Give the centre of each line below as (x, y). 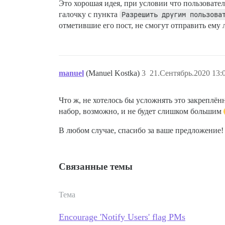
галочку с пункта (89, 14)
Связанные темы (96, 166)
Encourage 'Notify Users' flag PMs (122, 217)
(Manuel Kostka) (114, 73)
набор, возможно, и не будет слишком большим (141, 111)
